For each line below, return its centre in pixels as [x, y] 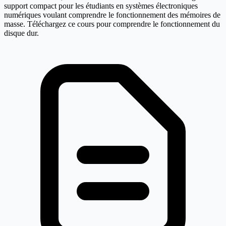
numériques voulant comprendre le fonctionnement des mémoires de [112, 15]
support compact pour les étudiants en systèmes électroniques [101, 6]
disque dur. [21, 33]
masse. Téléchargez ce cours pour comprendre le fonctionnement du [112, 24]
